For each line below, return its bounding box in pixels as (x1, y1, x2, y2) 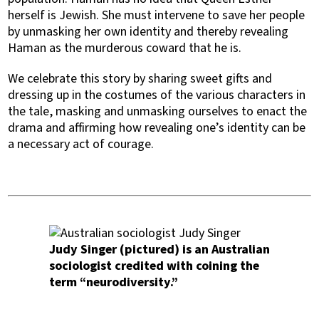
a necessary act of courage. (8, 135, 155, 153)
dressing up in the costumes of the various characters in (8, 86, 306, 104)
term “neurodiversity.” (49, 273, 178, 291)
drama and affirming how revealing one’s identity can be (8, 119, 306, 137)
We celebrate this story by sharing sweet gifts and (8, 70, 273, 88)
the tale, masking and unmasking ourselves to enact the (8, 103, 308, 120)
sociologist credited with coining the (49, 257, 259, 275)
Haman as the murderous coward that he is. (8, 39, 242, 57)
